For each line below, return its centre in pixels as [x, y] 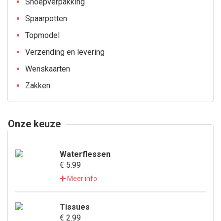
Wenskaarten [48, 69]
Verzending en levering [65, 52]
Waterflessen [85, 154]
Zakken [38, 86]
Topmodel [42, 35]
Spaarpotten [46, 18]
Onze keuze [34, 124]
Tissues [75, 207]
